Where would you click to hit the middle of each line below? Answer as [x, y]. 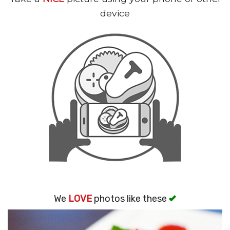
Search [188, 12]
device [115, 13]
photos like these [130, 199]
